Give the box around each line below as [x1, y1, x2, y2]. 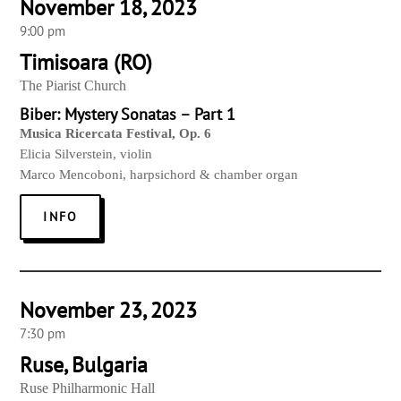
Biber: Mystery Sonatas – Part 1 [20, 104, 236, 125]
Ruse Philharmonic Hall [20, 380, 156, 397]
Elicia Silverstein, [20, 147, 117, 162]
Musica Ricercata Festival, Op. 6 [20, 126, 216, 141]
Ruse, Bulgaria [20, 351, 149, 380]
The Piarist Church [20, 78, 127, 94]
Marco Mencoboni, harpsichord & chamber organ [20, 167, 299, 183]
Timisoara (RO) [20, 48, 153, 77]
